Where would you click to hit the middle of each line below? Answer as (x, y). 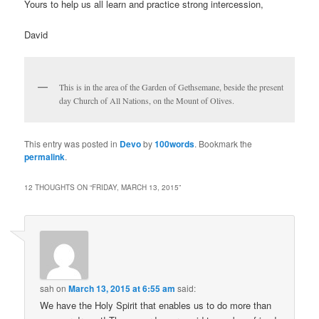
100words (175, 144)
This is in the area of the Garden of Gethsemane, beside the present (172, 87)
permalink (45, 157)
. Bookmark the (224, 144)
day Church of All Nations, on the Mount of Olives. (147, 100)
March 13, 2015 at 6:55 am (122, 289)
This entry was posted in (72, 144)
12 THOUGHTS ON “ (58, 188)
